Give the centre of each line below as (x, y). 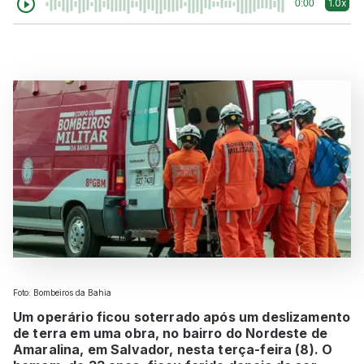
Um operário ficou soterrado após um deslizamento (182, 316)
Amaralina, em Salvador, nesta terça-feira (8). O (173, 349)
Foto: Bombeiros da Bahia (62, 292)
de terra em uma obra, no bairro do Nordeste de (170, 333)
